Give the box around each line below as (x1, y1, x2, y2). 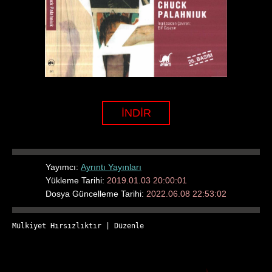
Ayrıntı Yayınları (81, 161, 141, 172)
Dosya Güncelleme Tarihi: (46, 188, 146, 199)
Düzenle (114, 221, 144, 230)
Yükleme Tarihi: (46, 175, 107, 185)
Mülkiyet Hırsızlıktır (12, 221, 101, 230)
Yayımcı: (46, 161, 81, 172)
